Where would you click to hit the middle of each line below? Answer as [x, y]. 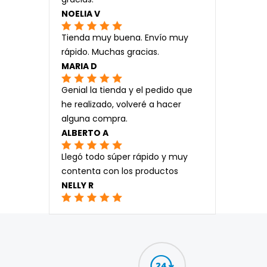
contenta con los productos [120, 171]
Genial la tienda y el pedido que [127, 90]
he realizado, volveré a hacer [121, 104]
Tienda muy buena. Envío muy [125, 37]
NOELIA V [81, 13]
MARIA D [79, 66]
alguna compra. [94, 118]
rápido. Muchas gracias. [110, 52]
